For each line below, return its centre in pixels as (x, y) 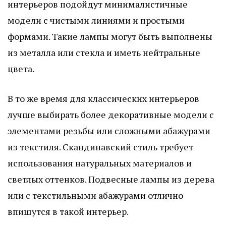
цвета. (21, 68)
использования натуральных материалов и (100, 163)
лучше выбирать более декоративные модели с (111, 114)
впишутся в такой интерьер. (68, 211)
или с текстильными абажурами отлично (95, 195)
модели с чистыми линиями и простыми (96, 20)
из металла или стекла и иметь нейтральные (104, 52)
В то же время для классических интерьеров (103, 98)
